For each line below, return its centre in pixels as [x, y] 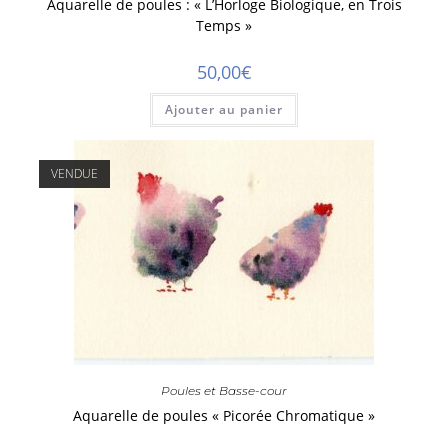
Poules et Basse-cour [224, 390]
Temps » [224, 26]
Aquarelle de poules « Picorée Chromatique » [224, 415]
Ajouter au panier [224, 110]
